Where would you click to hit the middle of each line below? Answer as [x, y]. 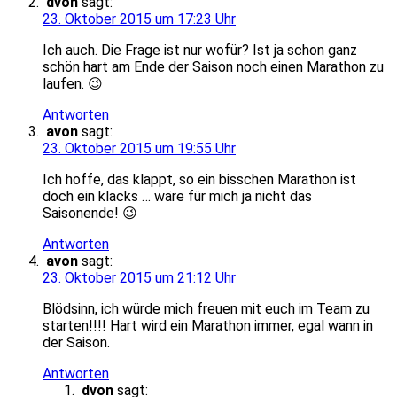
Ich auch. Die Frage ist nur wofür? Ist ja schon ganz [200, 50]
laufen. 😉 [73, 83]
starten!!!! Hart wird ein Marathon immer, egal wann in [208, 325]
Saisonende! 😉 [90, 213]
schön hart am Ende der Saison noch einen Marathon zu [213, 66]
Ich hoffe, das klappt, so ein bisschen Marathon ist [199, 179]
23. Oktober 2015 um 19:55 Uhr [139, 148]
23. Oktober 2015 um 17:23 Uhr [139, 19]
